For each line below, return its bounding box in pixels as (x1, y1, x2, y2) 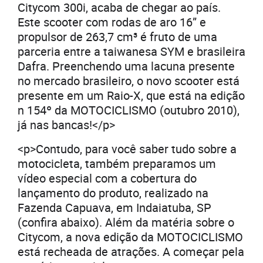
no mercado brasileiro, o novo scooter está (18, 73, 240, 89)
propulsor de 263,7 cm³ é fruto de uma (18, 29, 217, 45)
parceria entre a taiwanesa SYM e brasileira (18, 43, 245, 60)
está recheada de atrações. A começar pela (18, 244, 244, 260)
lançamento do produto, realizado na (18, 185, 208, 201)
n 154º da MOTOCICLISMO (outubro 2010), (18, 102, 240, 119)
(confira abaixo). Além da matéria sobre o (18, 214, 234, 231)
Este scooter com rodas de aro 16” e (18, 14, 206, 31)
